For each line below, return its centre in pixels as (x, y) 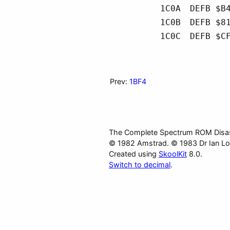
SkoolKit (173, 154)
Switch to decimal (140, 165)
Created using (134, 154)
